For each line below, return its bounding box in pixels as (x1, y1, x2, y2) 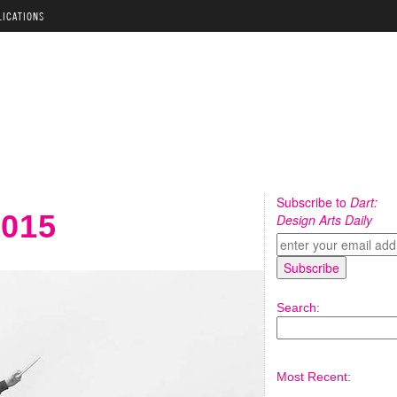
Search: (276, 300, 320, 315)
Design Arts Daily (276, 211, 372, 229)
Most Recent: (276, 370, 351, 384)
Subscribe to (276, 193, 350, 211)
